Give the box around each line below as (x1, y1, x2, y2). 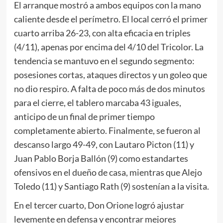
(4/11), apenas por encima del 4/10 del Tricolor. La (13, 41, 204, 53)
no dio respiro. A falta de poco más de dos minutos (13, 83, 205, 95)
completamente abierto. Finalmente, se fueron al (13, 125, 201, 136)
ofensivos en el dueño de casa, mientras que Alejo (13, 167, 202, 178)
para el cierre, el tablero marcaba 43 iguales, (13, 97, 181, 109)
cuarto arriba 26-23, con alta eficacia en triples (13, 27, 191, 39)
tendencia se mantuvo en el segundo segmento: (13, 55, 195, 67)
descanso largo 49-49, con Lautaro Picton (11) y (13, 139, 194, 150)
